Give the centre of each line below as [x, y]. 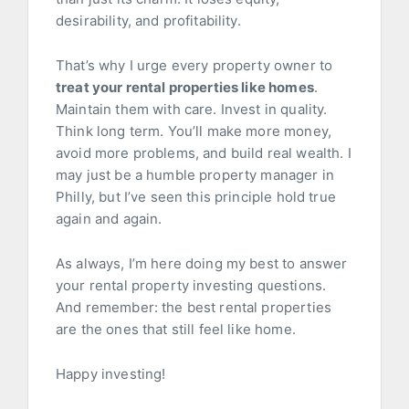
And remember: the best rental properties [194, 308]
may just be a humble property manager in [195, 175]
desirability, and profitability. [148, 21]
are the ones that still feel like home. [176, 330]
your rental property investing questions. [191, 286]
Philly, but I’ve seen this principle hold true [196, 197]
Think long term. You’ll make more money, [194, 131]
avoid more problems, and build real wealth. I [204, 153]
